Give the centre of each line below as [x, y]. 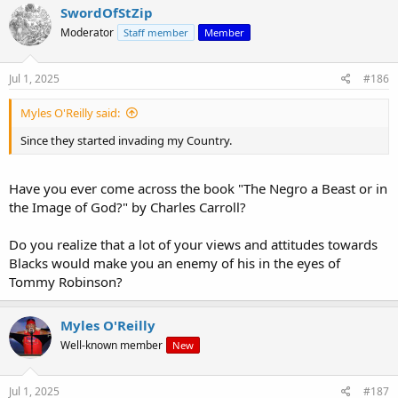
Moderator [87, 33]
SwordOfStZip [107, 13]
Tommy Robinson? [66, 282]
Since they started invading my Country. [126, 140]
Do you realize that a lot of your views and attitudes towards [193, 245]
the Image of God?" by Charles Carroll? [127, 207]
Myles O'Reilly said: [70, 112]
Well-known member [111, 346]
